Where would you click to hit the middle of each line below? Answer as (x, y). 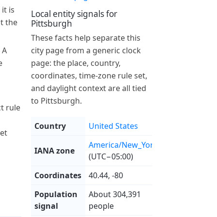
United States (114, 126)
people (101, 206)
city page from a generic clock (86, 50)
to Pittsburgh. (56, 101)
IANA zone (55, 150)
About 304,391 (115, 194)
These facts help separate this (86, 38)
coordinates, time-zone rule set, (89, 75)
